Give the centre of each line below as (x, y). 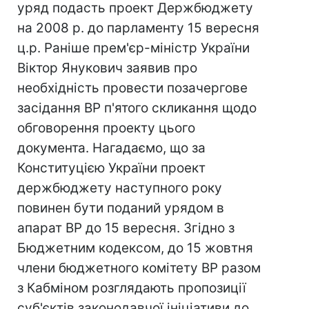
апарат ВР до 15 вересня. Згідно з (126, 228)
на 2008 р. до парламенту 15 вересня (138, 28)
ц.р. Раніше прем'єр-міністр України (133, 48)
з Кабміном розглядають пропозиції (132, 288)
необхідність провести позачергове (132, 88)
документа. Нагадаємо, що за (111, 148)
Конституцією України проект (111, 168)
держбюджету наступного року (120, 188)
